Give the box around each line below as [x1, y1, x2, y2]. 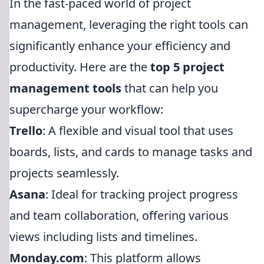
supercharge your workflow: [9, 101, 163, 117]
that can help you [121, 80, 218, 96]
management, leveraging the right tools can [9, 16, 248, 32]
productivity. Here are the [9, 59, 150, 75]
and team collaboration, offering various [9, 207, 229, 223]
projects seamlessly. [9, 165, 119, 181]
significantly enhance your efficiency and [9, 38, 230, 54]
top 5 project [150, 59, 225, 75]
